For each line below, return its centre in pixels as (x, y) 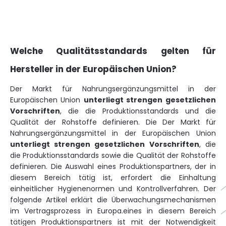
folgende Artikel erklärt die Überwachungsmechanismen (113, 200)
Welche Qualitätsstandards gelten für (113, 51)
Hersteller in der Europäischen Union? (93, 69)
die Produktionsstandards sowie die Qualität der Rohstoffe (113, 155)
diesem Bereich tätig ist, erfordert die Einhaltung (113, 178)
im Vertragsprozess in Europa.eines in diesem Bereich (113, 211)
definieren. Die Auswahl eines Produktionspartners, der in (113, 166)
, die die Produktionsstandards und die (138, 111)
